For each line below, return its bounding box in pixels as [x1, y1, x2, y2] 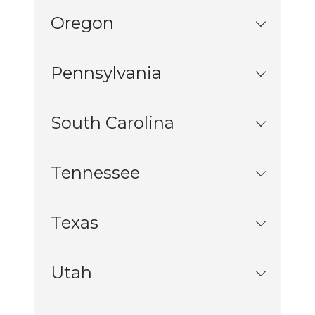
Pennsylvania [51, 63, 162, 83]
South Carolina [51, 112, 174, 133]
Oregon [51, 13, 114, 33]
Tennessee [51, 162, 140, 183]
